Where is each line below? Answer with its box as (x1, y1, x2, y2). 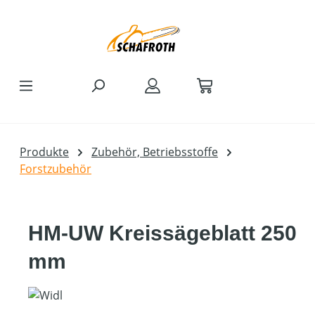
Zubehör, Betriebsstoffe (91, 144, 218, 160)
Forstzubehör (20, 161, 91, 176)
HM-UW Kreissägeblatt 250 (28, 221, 297, 245)
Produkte (20, 144, 69, 160)
